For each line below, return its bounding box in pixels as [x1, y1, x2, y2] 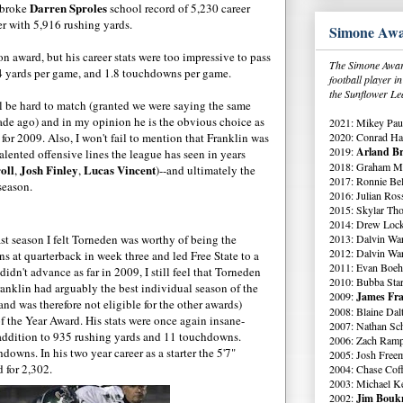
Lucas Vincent [84, 160, 156, 178]
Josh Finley [20, 160, 78, 178]
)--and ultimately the [156, 161, 255, 178]
